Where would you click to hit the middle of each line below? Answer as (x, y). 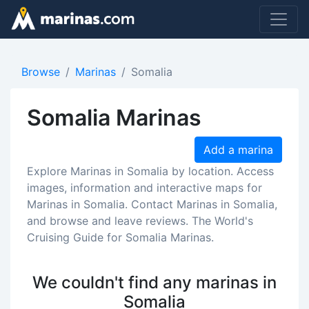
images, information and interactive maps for (144, 188)
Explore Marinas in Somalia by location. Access (150, 171)
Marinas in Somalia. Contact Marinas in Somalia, (152, 204)
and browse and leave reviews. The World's (140, 221)
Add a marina (238, 150)
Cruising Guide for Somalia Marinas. (120, 237)
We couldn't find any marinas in (154, 282)
